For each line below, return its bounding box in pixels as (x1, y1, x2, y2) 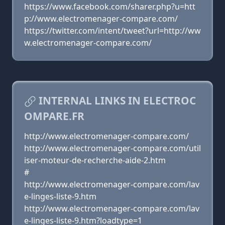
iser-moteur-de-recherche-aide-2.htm (24, 155, 166, 166)
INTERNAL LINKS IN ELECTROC (36, 93, 196, 107)
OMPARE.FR (24, 109, 84, 123)
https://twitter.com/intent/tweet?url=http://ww (24, 25, 201, 36)
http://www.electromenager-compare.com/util (24, 143, 201, 154)
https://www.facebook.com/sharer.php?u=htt (24, 1, 195, 12)
